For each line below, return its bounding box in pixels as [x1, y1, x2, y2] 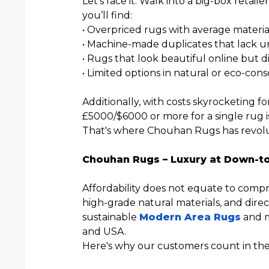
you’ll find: [82, 10, 132, 21]
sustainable [82, 211, 139, 223]
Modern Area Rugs [139, 211, 241, 223]
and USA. [82, 226, 126, 237]
